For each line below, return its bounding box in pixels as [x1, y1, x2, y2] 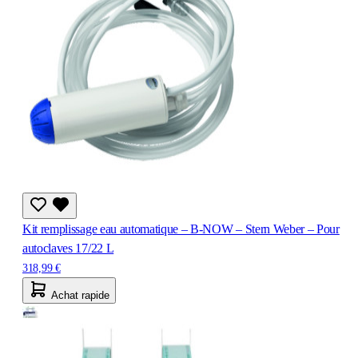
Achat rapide [51, 288, 109, 301]
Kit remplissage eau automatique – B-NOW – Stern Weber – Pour [22, 221, 340, 236]
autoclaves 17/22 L [22, 241, 114, 255]
